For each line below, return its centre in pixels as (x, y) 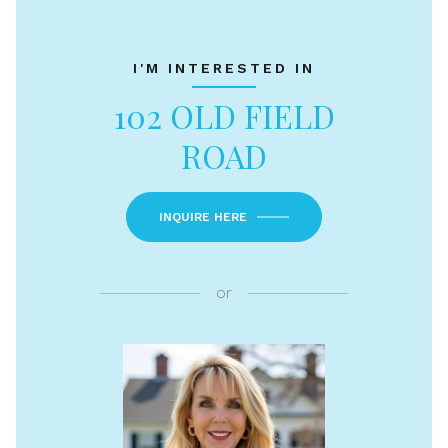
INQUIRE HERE (203, 217)
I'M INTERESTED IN (224, 68)
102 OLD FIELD (224, 115)
